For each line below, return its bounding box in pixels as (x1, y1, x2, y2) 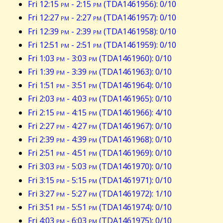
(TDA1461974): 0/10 (97, 201, 172, 213)
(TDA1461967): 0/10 (97, 120, 172, 131)
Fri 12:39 (28, 25, 61, 37)
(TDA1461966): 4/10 (97, 107, 172, 118)
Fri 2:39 (28, 134, 56, 145)
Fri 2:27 (28, 120, 56, 131)
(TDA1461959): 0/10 (102, 39, 176, 50)
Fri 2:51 (28, 147, 56, 159)
